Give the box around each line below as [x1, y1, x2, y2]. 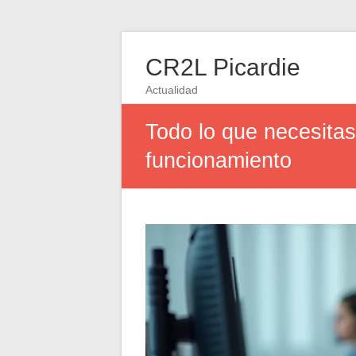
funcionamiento [145, 149, 292, 172]
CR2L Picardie [145, 54, 300, 80]
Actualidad [145, 83, 198, 96]
